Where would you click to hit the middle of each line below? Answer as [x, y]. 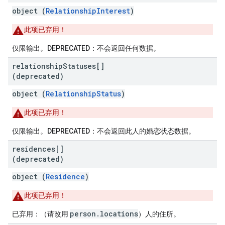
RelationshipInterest [88, 11]
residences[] [38, 149]
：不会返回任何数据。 [125, 48]
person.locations [104, 214]
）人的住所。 [159, 214]
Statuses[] [84, 66]
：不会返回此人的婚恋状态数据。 [143, 131]
